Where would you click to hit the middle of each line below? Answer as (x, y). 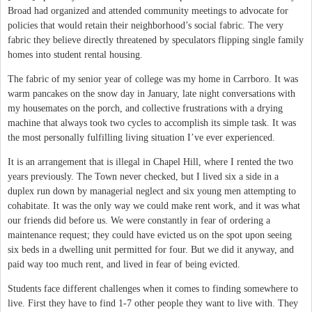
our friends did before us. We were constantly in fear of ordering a (139, 220)
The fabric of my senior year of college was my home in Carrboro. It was (153, 79)
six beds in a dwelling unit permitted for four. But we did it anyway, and (151, 249)
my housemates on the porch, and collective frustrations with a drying (145, 108)
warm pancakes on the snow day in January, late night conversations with (151, 93)
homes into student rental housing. (75, 54)
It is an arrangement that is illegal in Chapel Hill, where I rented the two (150, 162)
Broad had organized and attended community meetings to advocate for (148, 10)
